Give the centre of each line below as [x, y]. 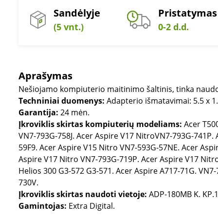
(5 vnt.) [69, 27]
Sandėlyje [77, 13]
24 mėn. [75, 112]
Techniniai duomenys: [63, 101]
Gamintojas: [44, 206]
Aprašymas [45, 76]
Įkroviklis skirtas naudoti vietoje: [83, 194]
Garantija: [39, 112]
